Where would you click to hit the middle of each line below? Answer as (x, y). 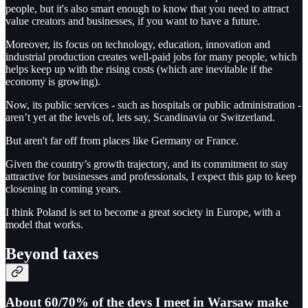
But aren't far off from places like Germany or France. (122, 140)
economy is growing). (53, 81)
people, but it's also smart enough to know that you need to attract (147, 8)
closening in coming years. (63, 188)
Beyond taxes (52, 253)
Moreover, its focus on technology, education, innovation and (138, 44)
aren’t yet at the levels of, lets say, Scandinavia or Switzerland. (140, 117)
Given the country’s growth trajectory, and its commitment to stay (147, 164)
